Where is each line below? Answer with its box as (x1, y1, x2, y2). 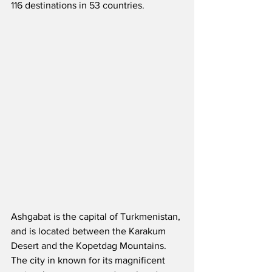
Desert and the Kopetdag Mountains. (11, 240, 171, 251)
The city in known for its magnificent (11, 255, 168, 266)
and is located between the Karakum (11, 226, 168, 237)
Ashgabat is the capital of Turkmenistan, (11, 211, 183, 222)
